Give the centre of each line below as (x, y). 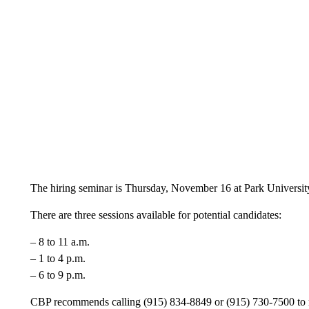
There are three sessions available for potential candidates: (156, 215)
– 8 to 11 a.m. (60, 242)
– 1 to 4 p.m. (58, 258)
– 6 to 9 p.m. (58, 275)
